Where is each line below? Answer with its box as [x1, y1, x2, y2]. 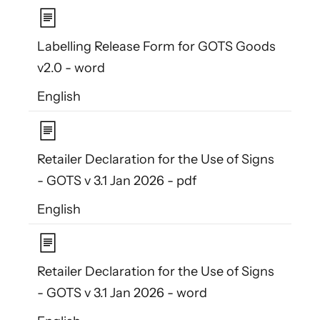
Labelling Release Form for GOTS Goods [37, 39, 276, 55]
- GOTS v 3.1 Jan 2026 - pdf [37, 172, 196, 189]
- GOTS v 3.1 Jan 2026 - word [37, 285, 207, 301]
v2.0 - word [37, 60, 105, 76]
